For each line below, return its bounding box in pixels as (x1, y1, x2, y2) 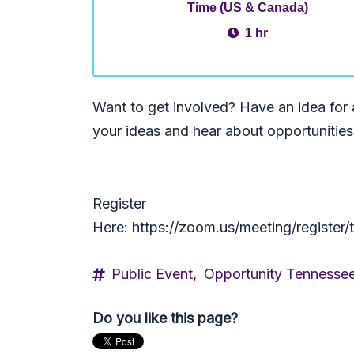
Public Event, (111, 265, 197, 282)
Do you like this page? (92, 310, 238, 326)
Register (92, 195, 146, 212)
